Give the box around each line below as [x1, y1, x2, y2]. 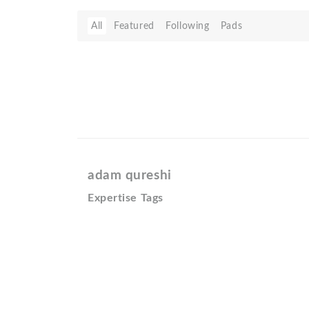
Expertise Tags [88, 192, 163, 203]
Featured [114, 21, 154, 31]
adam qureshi [88, 169, 172, 182]
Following [166, 21, 210, 31]
